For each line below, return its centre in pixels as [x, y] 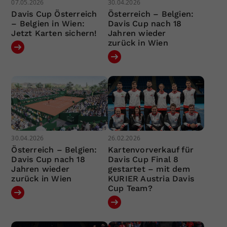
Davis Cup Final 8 [143, 159]
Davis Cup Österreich [54, 14]
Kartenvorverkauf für [150, 149]
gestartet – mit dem [149, 169]
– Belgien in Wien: [48, 24]
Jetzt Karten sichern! [54, 33]
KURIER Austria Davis [151, 178]
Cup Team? [130, 188]
